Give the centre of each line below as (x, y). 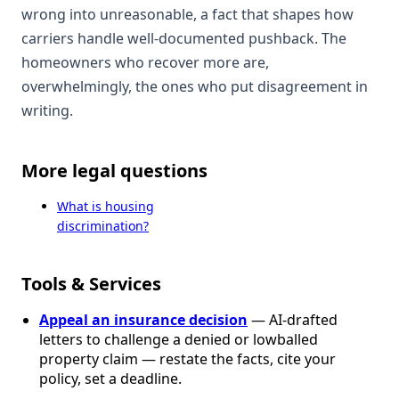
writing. (47, 111)
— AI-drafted (293, 320)
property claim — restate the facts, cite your (187, 359)
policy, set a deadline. (110, 379)
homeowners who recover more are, (145, 63)
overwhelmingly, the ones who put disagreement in (195, 87)
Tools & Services (91, 284)
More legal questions (114, 171)
